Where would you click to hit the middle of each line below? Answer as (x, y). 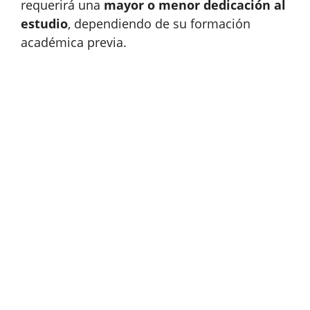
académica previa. (74, 42)
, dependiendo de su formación (159, 23)
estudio (44, 23)
